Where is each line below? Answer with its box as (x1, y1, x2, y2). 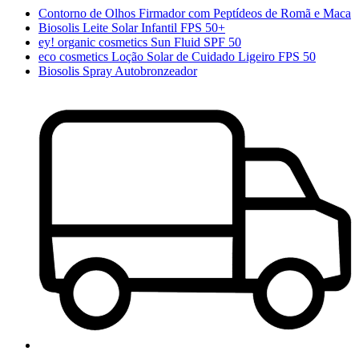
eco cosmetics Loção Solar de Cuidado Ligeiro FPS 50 (38, 50, 316, 64)
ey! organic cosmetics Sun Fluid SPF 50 (38, 35, 241, 50)
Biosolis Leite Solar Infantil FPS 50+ (38, 21, 225, 35)
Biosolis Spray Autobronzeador (38, 64, 197, 79)
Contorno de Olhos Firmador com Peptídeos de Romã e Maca (38, 6, 351, 21)
